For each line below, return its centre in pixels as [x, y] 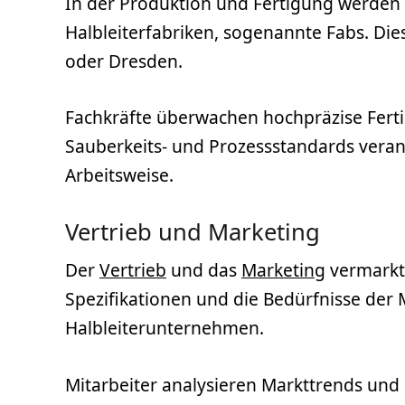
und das [204, 269]
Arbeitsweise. [119, 175]
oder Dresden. [124, 61]
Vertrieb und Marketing [193, 231]
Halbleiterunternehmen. [165, 327]
